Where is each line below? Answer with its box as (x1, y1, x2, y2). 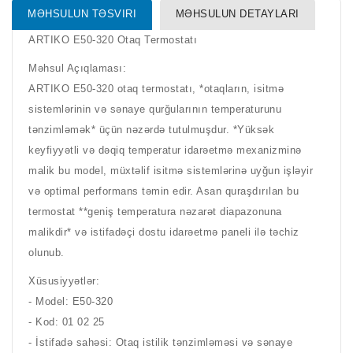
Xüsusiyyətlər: (28, 275, 106, 287)
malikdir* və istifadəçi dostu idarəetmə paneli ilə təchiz (28, 226, 299, 238)
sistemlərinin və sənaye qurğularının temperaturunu (28, 103, 281, 115)
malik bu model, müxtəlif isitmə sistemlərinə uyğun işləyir (28, 165, 313, 176)
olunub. (28, 247, 72, 258)
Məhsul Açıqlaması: (28, 62, 130, 74)
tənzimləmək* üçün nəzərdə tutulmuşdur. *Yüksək (28, 124, 274, 136)
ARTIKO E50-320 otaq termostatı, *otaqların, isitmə (28, 83, 284, 95)
